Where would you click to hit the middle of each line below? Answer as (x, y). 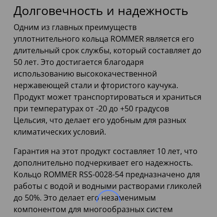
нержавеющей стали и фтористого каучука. (96, 85)
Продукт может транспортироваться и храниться (108, 97)
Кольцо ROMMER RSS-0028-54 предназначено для (107, 175)
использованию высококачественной (85, 74)
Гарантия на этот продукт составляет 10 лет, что (106, 151)
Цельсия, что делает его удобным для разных (100, 120)
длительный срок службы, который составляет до (108, 51)
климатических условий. (60, 132)
